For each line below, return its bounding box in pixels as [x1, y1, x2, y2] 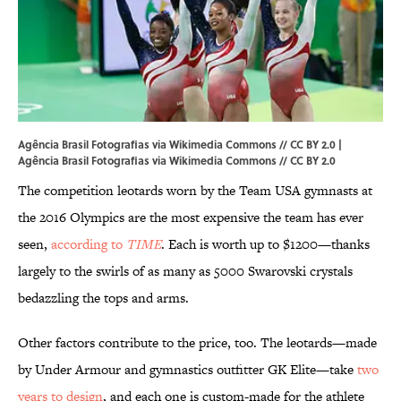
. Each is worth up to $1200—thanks [161, 235, 370, 254]
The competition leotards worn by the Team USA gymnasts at [18, 181, 372, 200]
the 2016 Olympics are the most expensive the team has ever [18, 208, 363, 227]
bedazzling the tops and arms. [18, 288, 192, 308]
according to [51, 235, 126, 254]
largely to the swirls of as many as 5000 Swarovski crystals [18, 261, 353, 281]
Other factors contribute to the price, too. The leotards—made [18, 333, 377, 353]
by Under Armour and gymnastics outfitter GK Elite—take [18, 360, 357, 380]
